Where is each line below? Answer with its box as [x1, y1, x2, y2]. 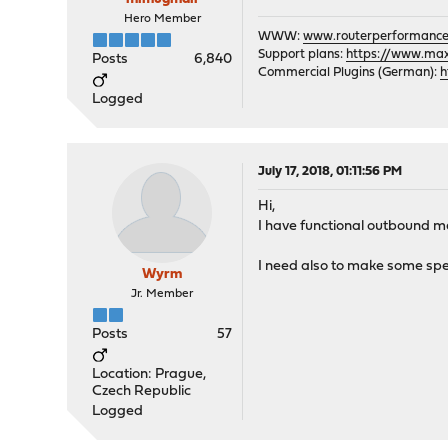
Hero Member [123, 13, 201, 25]
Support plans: [258, 48, 347, 61]
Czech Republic [92, 384, 192, 399]
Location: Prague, [92, 367, 207, 382]
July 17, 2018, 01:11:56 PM [258, 165, 403, 178]
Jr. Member [131, 288, 194, 300]
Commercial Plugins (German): [258, 66, 441, 79]
